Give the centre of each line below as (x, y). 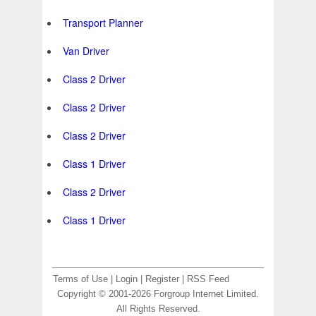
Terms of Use (80, 280)
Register (162, 280)
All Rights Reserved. (158, 309)
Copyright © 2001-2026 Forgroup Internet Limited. (158, 294)
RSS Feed (208, 280)
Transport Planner (103, 23)
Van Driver (86, 51)
